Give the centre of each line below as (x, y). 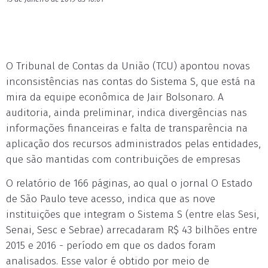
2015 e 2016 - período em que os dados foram (111, 246)
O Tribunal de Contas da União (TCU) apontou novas (128, 66)
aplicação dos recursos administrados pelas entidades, (133, 144)
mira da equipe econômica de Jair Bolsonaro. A (115, 97)
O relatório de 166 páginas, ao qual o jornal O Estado (129, 183)
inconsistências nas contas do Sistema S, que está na (131, 82)
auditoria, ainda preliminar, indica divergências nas (127, 113)
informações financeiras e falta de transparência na (127, 128)
